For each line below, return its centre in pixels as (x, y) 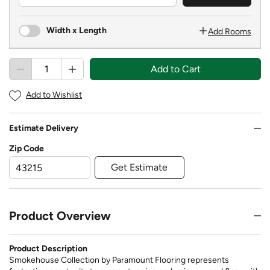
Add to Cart (175, 69)
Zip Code (27, 148)
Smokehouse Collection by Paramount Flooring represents (119, 260)
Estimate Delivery (44, 128)
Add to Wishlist (54, 95)
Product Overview (60, 215)
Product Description (48, 248)
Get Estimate (140, 167)
